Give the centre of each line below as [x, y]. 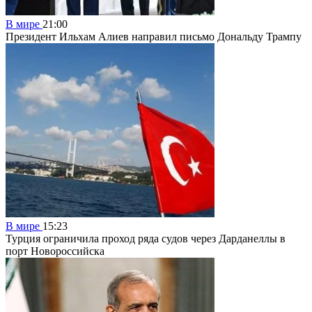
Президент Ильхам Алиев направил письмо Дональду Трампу [154, 36]
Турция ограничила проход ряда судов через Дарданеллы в [146, 238]
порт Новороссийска [55, 251]
